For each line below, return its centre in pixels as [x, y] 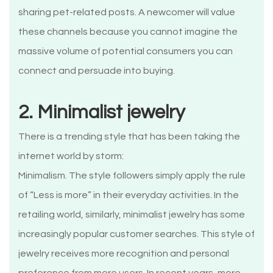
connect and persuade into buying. [97, 71]
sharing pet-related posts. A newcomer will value [127, 12]
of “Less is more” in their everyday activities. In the [129, 195]
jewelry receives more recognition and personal [124, 254]
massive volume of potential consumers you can [126, 51]
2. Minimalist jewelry [102, 113]
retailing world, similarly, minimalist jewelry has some [132, 215]
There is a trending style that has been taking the [129, 137]
